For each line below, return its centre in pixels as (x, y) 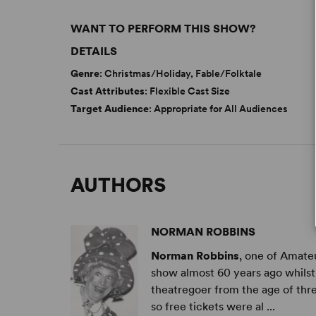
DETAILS (94, 51)
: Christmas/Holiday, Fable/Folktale (181, 74)
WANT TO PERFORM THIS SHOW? (164, 29)
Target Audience (110, 109)
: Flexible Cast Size (188, 91)
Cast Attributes (108, 91)
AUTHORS (118, 185)
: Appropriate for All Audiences (219, 109)
